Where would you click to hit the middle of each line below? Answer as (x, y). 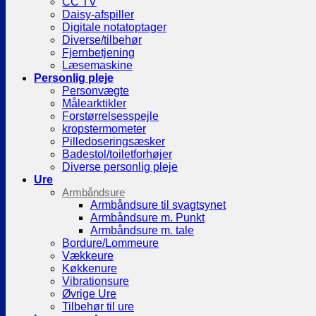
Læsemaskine (97, 65)
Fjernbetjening (98, 53)
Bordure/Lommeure (110, 243)
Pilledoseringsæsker (114, 141)
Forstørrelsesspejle (110, 116)
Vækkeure (88, 256)
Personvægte (96, 91)
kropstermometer (104, 129)
